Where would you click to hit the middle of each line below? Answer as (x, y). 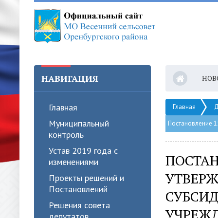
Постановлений (78, 189)
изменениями (73, 162)
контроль (66, 135)
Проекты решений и (86, 178)
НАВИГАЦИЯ (70, 78)
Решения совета (79, 205)
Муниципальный (79, 123)
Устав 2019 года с (83, 151)
